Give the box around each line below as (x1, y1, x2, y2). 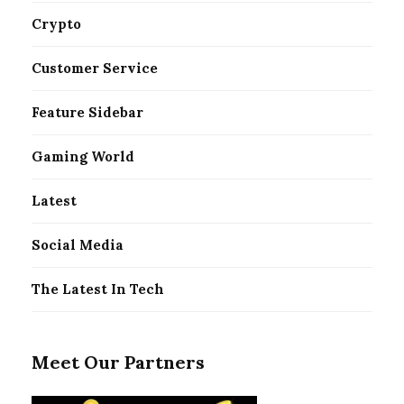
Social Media (32, 236, 124, 254)
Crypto (32, 15, 81, 33)
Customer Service (32, 60, 158, 78)
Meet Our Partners (32, 351, 205, 374)
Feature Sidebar (32, 104, 143, 122)
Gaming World (32, 148, 134, 166)
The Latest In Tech (32, 280, 164, 298)
